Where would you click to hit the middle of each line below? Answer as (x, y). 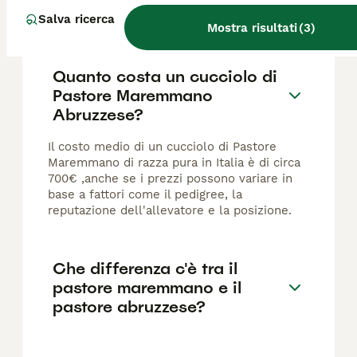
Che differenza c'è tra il (145, 268)
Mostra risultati (252, 27)
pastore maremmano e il (147, 287)
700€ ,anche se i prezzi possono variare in (170, 179)
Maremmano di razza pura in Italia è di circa (174, 163)
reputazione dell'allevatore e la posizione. (170, 211)
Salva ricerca (76, 19)
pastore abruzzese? (129, 306)
